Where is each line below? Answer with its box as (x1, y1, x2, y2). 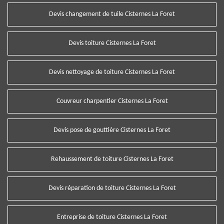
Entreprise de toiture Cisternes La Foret (57, 213, 167, 221)
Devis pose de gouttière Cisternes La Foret (53, 126, 170, 134)
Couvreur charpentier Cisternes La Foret (56, 97, 168, 105)
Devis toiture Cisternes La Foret (68, 39, 156, 47)
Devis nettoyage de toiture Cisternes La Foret (49, 68, 175, 76)
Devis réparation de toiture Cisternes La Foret (48, 184, 176, 192)
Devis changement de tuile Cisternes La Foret (49, 10, 175, 18)
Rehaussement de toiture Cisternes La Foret (50, 155, 173, 163)
